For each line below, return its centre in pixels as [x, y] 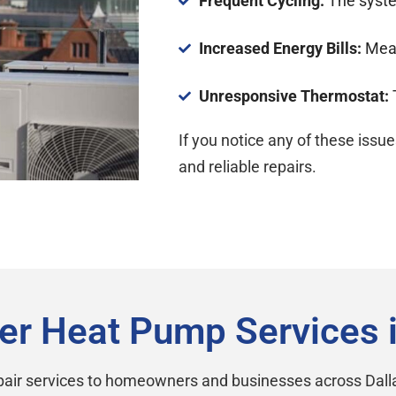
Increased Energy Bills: [280, 48]
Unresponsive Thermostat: [295, 95]
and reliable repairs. [247, 166]
